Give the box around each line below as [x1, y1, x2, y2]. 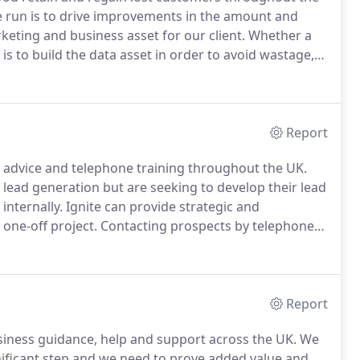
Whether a [245, 27, 312, 44]
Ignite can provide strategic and [63, 198, 260, 215]
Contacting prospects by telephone [97, 217, 314, 235]
